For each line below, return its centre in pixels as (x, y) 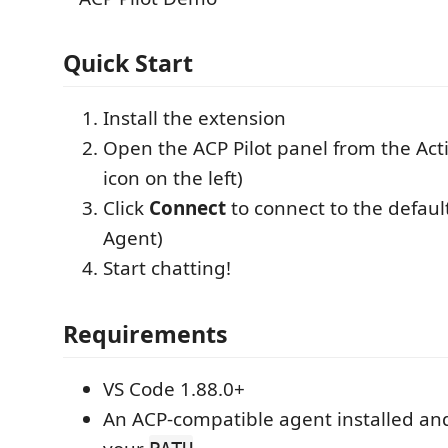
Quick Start (128, 63)
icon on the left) (173, 178)
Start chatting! (167, 268)
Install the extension (194, 118)
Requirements (145, 333)
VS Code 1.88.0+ (174, 388)
